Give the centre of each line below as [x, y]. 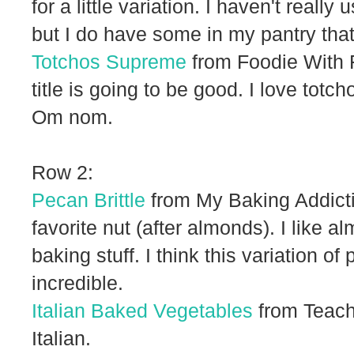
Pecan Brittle [88, 200]
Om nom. [72, 117]
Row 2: [62, 172]
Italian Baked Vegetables [142, 310]
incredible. [77, 282]
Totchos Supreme [109, 61]
